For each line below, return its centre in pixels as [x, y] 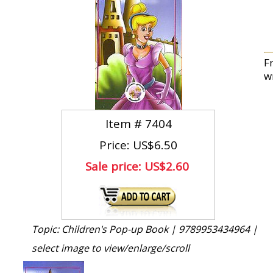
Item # [125, 124]
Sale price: [115, 166]
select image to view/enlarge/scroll [111, 248]
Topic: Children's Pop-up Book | [105, 229]
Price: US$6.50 [139, 145]
